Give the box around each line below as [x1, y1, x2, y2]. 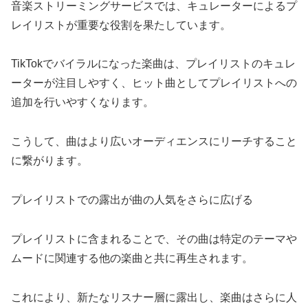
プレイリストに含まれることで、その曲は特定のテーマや [11, 232, 297, 245]
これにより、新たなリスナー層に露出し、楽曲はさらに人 [11, 291, 297, 303]
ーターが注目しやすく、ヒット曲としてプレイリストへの [11, 77, 297, 89]
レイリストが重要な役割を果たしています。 [11, 19, 231, 31]
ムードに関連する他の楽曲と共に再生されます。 [11, 252, 253, 264]
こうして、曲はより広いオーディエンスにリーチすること [11, 135, 297, 148]
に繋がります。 [11, 155, 88, 167]
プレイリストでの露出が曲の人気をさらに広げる [11, 193, 253, 206]
